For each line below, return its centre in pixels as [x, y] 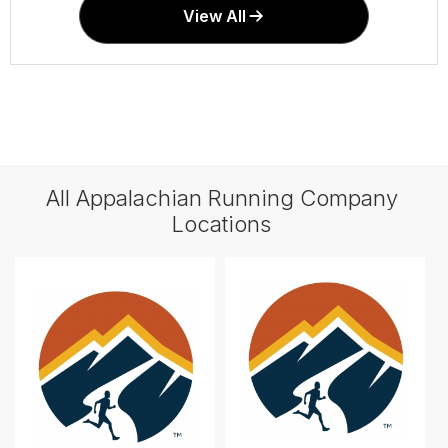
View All [214, 15]
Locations [221, 223]
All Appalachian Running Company [221, 197]
